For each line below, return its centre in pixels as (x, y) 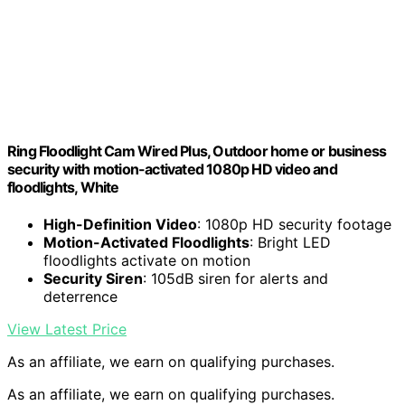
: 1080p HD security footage (294, 224)
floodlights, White (63, 187)
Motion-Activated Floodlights (146, 242)
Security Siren (93, 278)
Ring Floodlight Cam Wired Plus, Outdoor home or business (197, 151)
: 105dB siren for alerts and (235, 278)
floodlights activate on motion (147, 260)
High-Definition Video (120, 224)
